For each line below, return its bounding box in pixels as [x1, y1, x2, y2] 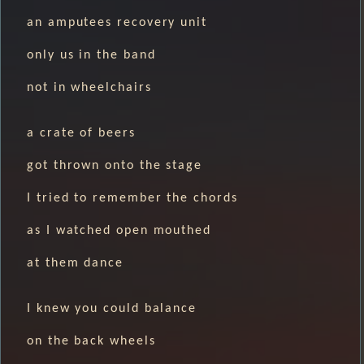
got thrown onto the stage [27, 158, 202, 172]
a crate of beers [27, 126, 136, 140]
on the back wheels [27, 334, 156, 348]
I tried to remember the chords [27, 191, 238, 205]
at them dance [27, 256, 123, 270]
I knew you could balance [27, 301, 197, 315]
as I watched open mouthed [27, 223, 211, 237]
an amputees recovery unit [27, 15, 207, 29]
